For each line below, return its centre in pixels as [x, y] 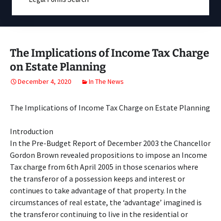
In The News [106, 81]
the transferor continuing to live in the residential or [99, 214]
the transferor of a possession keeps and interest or [97, 179]
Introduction [32, 131]
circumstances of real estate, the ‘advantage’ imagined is [106, 202]
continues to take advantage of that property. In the [98, 190]
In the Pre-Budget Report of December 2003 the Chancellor [110, 143]
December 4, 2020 [44, 81]
